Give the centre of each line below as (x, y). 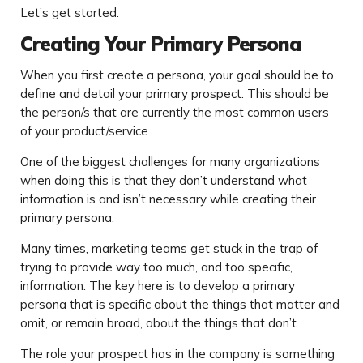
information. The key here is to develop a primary (158, 286)
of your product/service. (85, 131)
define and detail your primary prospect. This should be (175, 94)
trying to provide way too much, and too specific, (156, 267)
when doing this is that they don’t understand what (164, 181)
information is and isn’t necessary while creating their (168, 199)
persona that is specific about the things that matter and (180, 305)
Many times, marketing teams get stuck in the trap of (169, 249)
